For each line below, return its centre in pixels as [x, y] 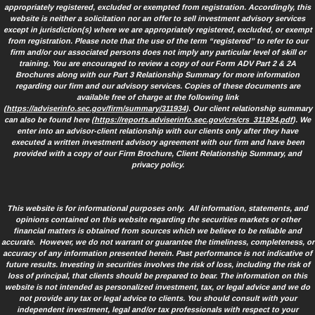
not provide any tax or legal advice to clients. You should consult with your [157, 298]
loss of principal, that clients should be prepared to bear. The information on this [157, 275]
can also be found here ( [49, 119]
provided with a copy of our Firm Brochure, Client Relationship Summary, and [157, 153]
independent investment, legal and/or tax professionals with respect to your [157, 309]
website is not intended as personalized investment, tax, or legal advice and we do [157, 287]
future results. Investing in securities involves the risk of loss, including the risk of [157, 264]
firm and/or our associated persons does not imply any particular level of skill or [157, 52]
